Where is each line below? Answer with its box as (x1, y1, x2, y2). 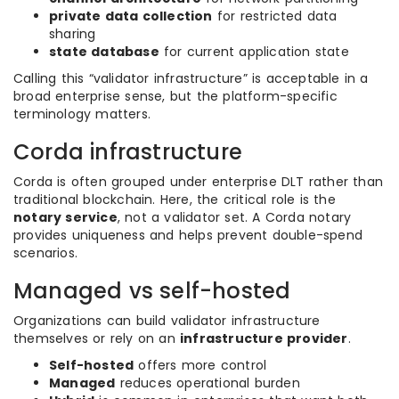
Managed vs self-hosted (13, 276, 291, 305)
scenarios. (13, 244, 77, 262)
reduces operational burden (115, 374, 300, 392)
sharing (49, 25, 96, 43)
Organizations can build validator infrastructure (13, 312, 321, 330)
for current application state (159, 43, 349, 61)
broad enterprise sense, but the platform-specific (13, 87, 338, 105)
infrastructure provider (180, 330, 348, 347)
